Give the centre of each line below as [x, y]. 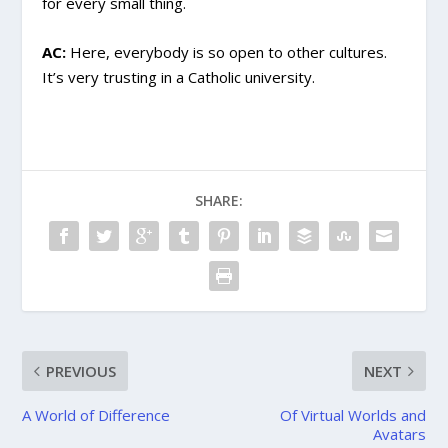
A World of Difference [96, 415]
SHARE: [219, 201]
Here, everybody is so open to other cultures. [227, 52]
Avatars [399, 434]
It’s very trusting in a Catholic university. [179, 77]
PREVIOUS [81, 371]
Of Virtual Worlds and [352, 415]
